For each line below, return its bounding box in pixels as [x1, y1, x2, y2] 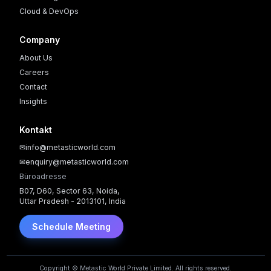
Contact [19, 82, 47, 91]
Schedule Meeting [31, 221, 111, 232]
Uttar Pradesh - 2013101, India [19, 197, 126, 206]
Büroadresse [19, 172, 67, 181]
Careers [19, 67, 49, 77]
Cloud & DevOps [19, 7, 79, 16]
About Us [19, 53, 53, 62]
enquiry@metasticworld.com [25, 157, 129, 167]
